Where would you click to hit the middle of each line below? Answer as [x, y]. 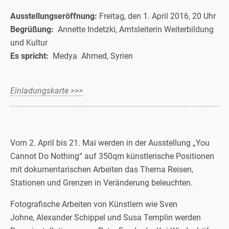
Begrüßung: [32, 29]
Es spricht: [29, 56]
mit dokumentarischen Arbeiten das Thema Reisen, [102, 169]
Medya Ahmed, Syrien [91, 56]
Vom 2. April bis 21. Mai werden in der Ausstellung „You [110, 143]
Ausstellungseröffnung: [55, 16]
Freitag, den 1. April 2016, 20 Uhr [157, 16]
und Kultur [29, 42]
